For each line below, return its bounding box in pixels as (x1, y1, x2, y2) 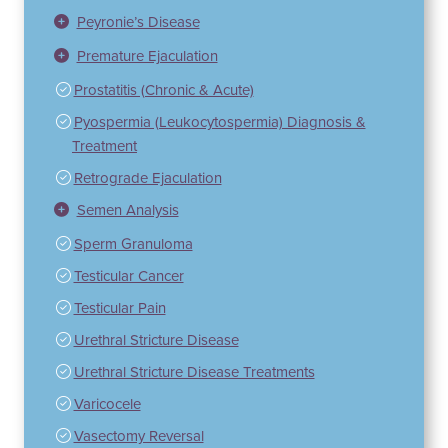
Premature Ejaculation (76, 45, 218, 68)
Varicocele (73, 393, 141, 416)
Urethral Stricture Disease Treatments (73, 361, 315, 384)
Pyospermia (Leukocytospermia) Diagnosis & (73, 111, 366, 134)
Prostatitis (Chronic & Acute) (73, 79, 254, 102)
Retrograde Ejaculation (73, 167, 222, 190)
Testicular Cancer (73, 265, 184, 288)
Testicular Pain (73, 297, 166, 320)
